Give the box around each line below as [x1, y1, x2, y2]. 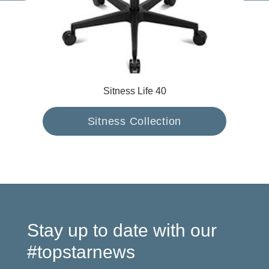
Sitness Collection [87, 115, 182, 128]
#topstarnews [26, 242, 135, 262]
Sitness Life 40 [103, 86, 166, 97]
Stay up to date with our [26, 220, 217, 241]
